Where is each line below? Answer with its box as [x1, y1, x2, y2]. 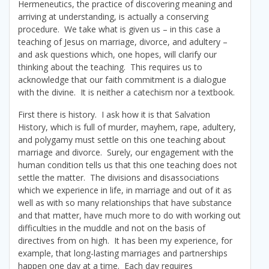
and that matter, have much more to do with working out [18, 210, 241, 222]
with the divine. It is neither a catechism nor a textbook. [18, 86, 235, 98]
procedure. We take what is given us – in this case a [18, 23, 220, 35]
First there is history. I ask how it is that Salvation [18, 109, 210, 121]
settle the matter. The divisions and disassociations [18, 172, 219, 184]
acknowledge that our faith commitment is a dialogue [18, 74, 226, 86]
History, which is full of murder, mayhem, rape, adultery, [18, 121, 236, 133]
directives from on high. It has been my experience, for [18, 235, 232, 247]
